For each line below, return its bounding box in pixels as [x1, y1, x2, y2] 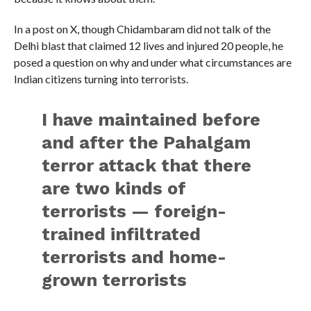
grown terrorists [42, 269, 187, 291]
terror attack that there [42, 155, 252, 176]
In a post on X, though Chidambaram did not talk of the [13, 22, 271, 36]
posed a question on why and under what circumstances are [13, 56, 292, 69]
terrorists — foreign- [42, 201, 227, 222]
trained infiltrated [42, 224, 201, 245]
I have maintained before [42, 109, 261, 131]
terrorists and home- [42, 246, 227, 268]
